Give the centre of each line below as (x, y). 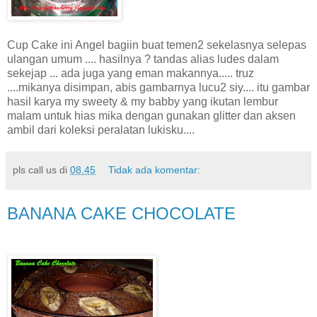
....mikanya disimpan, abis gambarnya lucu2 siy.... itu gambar (158, 87)
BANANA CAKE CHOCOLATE (121, 213)
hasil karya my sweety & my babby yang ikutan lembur (143, 102)
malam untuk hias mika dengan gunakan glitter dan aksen (151, 116)
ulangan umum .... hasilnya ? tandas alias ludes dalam (143, 59)
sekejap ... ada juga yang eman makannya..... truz (131, 73)
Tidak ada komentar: (155, 170)
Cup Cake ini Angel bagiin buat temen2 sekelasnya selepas (157, 45)
